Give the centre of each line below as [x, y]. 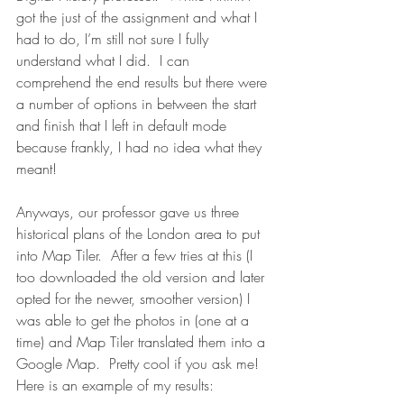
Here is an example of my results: [115, 385]
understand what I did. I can [105, 60]
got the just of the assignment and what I [139, 17]
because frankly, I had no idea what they [141, 147]
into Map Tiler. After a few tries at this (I [137, 255]
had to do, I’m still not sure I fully [115, 39]
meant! [37, 169]
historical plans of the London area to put [140, 234]
